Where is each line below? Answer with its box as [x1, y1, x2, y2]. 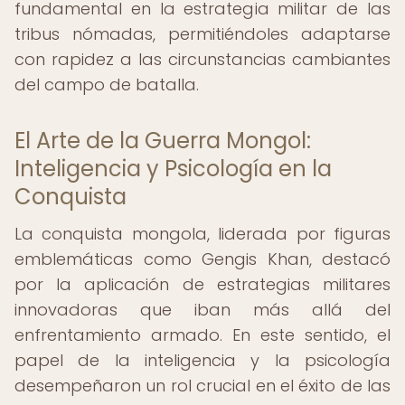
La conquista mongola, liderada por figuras [14, 222, 391, 245]
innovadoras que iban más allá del [14, 298, 391, 321]
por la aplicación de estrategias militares [14, 273, 391, 296]
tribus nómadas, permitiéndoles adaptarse [14, 23, 391, 45]
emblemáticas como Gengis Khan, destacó [14, 248, 391, 270]
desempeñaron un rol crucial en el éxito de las [14, 374, 391, 397]
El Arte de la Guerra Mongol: [14, 126, 311, 155]
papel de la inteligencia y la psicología [14, 349, 391, 372]
